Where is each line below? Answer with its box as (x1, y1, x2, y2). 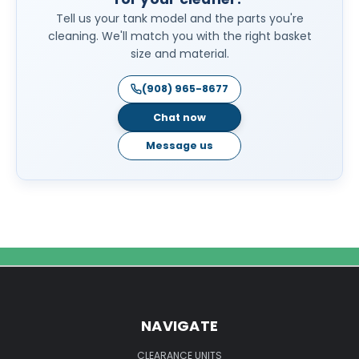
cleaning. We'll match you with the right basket (47, 28, 312, 45)
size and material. (130, 46, 229, 63)
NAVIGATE (141, 316, 218, 337)
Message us (146, 139, 213, 152)
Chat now (153, 110, 206, 124)
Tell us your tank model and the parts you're (55, 10, 304, 27)
